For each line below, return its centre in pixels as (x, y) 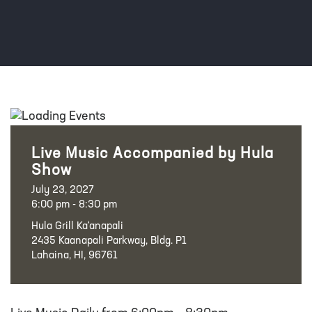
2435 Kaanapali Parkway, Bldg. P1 (109, 242)
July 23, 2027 (63, 191)
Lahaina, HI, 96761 (75, 256)
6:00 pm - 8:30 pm (74, 205)
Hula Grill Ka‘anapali (77, 227)
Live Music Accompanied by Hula (153, 155)
